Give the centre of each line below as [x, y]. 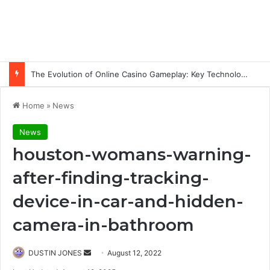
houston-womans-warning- [132, 155]
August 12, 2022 [134, 253]
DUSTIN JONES [55, 253]
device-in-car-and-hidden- [128, 202]
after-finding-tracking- [111, 178]
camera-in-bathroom [103, 225]
